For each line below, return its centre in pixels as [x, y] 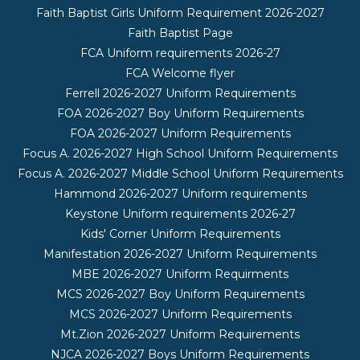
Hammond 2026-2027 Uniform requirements [180, 194]
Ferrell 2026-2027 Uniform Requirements [180, 94]
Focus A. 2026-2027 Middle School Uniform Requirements [180, 174]
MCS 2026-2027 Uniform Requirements [180, 315]
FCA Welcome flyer [180, 74]
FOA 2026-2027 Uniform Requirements [180, 134]
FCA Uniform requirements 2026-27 [180, 53]
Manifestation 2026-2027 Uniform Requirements [180, 254]
